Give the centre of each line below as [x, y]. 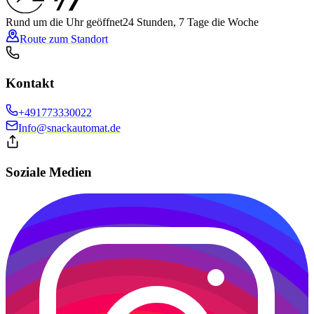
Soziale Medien [49, 172]
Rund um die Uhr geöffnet [64, 22]
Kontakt [30, 83]
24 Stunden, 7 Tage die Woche [191, 22]
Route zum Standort [64, 39]
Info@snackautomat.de [69, 128]
